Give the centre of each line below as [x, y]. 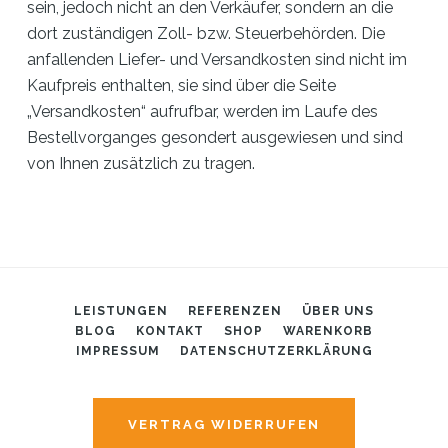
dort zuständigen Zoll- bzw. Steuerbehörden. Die [206, 33]
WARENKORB [328, 331]
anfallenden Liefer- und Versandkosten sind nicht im [217, 59]
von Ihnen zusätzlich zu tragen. [141, 163]
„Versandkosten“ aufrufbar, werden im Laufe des [203, 111]
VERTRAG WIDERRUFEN [224, 424]
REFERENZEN [235, 311]
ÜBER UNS [338, 311]
